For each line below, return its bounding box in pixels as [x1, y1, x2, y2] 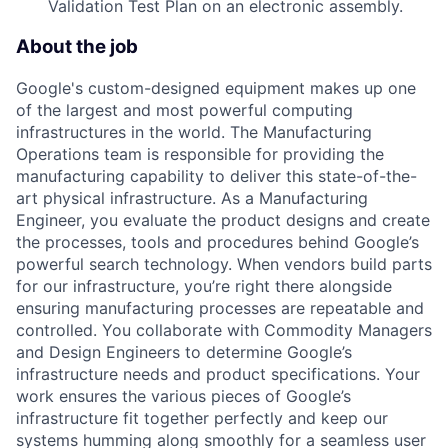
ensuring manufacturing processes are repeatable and [16, 297, 424, 318]
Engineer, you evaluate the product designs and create [16, 209, 430, 230]
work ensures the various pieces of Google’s [16, 385, 351, 406]
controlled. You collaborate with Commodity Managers [16, 319, 432, 340]
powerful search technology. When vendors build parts [16, 253, 432, 274]
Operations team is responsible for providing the [16, 143, 384, 164]
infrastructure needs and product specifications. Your [16, 363, 420, 384]
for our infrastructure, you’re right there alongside [16, 275, 392, 296]
